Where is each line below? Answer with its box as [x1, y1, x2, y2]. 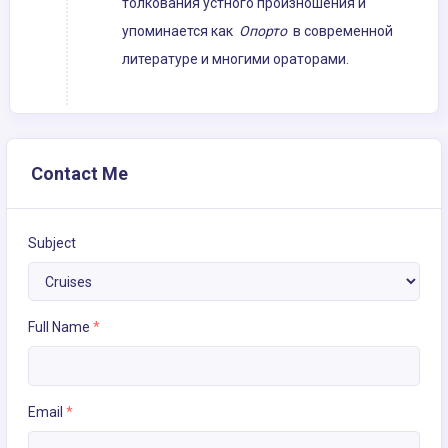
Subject [28, 235, 76, 252]
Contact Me [31, 163, 128, 185]
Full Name [28, 319, 93, 336]
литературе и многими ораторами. [122, 51, 349, 68]
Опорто [239, 23, 287, 40]
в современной [287, 23, 393, 40]
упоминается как [122, 23, 239, 40]
